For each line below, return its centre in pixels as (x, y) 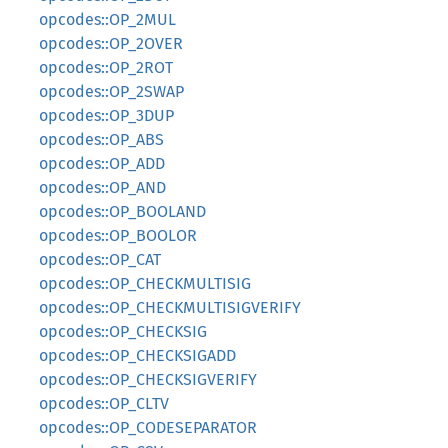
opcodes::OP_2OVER (111, 43)
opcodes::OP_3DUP (106, 115)
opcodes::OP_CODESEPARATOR (148, 427)
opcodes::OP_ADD (102, 163)
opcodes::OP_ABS (101, 139)
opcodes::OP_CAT (100, 259)
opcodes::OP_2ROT (106, 67)
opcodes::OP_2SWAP (111, 91)
